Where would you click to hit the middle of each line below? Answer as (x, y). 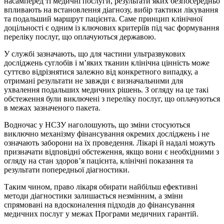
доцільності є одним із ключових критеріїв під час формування (111, 28)
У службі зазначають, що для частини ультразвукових (95, 54)
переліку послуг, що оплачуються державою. (80, 37)
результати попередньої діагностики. (67, 170)
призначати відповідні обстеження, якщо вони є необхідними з (111, 152)
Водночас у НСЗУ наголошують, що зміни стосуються (97, 125)
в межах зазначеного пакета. (52, 108)
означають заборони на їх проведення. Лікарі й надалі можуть (109, 143)
